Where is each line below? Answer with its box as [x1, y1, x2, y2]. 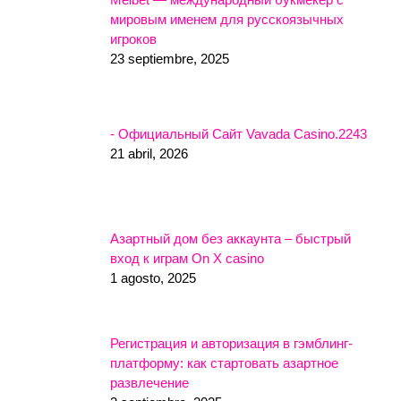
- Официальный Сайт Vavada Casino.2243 [110, 125, 367, 141]
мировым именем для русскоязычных [110, 11, 344, 27]
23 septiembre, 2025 [110, 50, 229, 66]
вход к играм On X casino [110, 250, 264, 266]
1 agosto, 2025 [110, 269, 196, 286]
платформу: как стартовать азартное [110, 354, 338, 371]
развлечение [110, 374, 189, 390]
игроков [110, 30, 157, 47]
